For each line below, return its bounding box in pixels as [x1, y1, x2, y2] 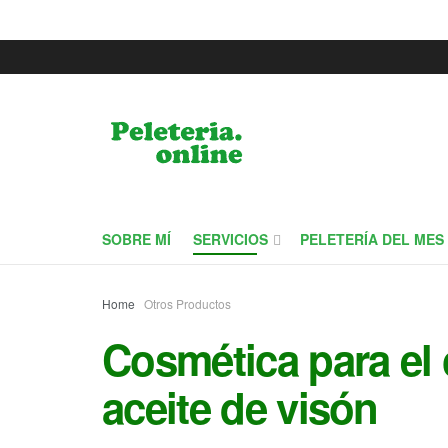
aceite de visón [102, 377, 378, 437]
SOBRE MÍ [102, 229, 171, 249]
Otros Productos [144, 295, 231, 312]
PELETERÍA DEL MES [300, 229, 444, 249]
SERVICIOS [193, 229, 268, 249]
